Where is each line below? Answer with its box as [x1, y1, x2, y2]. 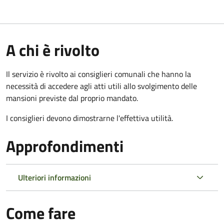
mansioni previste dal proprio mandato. [6, 91, 138, 104]
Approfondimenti [6, 133, 123, 158]
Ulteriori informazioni [18, 171, 91, 183]
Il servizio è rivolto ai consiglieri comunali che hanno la [6, 67, 191, 80]
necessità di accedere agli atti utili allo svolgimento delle [6, 79, 197, 92]
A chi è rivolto [6, 37, 99, 62]
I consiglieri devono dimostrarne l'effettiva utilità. [6, 111, 173, 124]
